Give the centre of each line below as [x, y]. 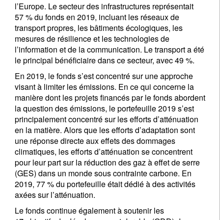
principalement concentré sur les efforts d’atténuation [107, 119]
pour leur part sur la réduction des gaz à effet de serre [107, 162]
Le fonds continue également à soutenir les [89, 210]
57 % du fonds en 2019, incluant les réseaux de [97, 17]
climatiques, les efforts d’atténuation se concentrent [104, 151]
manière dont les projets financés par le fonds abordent [110, 97]
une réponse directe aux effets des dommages [95, 141]
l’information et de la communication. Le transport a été [110, 49]
